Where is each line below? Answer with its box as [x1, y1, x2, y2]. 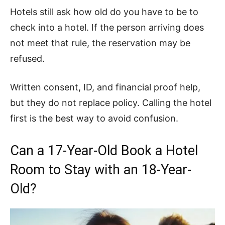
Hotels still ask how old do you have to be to [10, 7, 198, 17]
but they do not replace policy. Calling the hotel [10, 97, 211, 108]
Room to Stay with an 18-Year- [10, 162, 191, 178]
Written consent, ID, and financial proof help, [10, 82, 200, 92]
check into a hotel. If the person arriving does [10, 22, 204, 33]
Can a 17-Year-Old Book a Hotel [10, 143, 198, 159]
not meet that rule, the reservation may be [10, 38, 190, 48]
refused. [10, 53, 45, 64]
